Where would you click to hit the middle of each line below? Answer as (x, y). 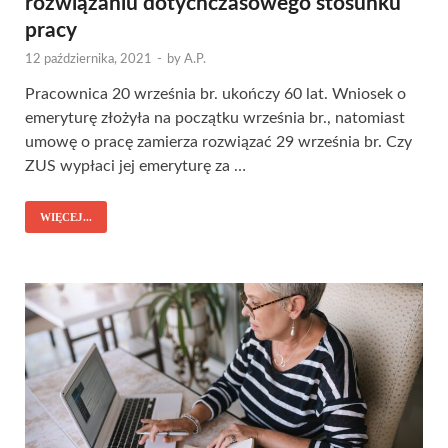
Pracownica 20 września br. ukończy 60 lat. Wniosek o (215, 94)
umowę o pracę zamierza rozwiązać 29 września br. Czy (218, 142)
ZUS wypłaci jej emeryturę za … (135, 166)
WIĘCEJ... (66, 217)
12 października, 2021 (88, 60)
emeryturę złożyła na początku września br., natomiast (215, 118)
